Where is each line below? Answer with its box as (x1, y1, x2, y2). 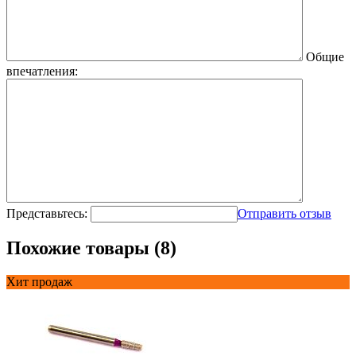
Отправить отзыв (238, 206, 331, 220)
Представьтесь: (6, 206, 87, 220)
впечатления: (6, 64, 78, 78)
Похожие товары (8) (6, 238, 176, 259)
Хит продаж (6, 275, 72, 289)
